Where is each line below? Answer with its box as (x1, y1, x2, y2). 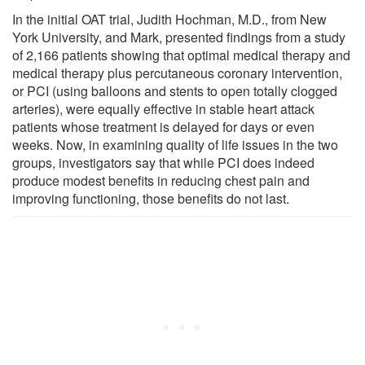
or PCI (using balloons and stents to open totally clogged (12, 81, 337, 100)
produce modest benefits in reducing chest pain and (12, 170, 310, 190)
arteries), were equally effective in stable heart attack (12, 99, 314, 118)
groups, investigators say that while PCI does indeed (12, 152, 314, 172)
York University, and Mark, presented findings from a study (12, 27, 345, 46)
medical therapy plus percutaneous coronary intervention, (12, 63, 342, 82)
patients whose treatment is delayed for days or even (12, 117, 314, 136)
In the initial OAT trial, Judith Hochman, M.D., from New (12, 9, 327, 29)
